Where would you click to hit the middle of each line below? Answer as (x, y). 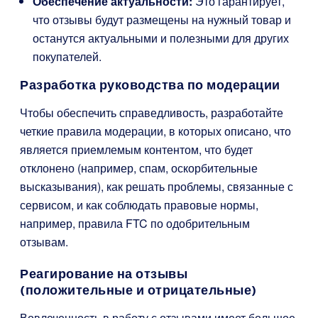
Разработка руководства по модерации (150, 85)
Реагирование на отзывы (104, 274)
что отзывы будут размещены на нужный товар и (162, 20)
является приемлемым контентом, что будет (136, 150)
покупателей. (67, 57)
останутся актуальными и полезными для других (161, 38)
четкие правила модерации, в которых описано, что (155, 131)
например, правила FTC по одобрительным (135, 224)
